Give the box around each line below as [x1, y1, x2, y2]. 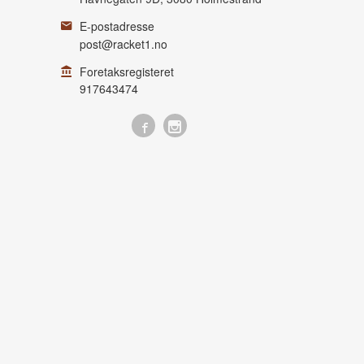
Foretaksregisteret [80, 63, 174, 80]
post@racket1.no [80, 35, 167, 52]
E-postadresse [80, 17, 154, 34]
